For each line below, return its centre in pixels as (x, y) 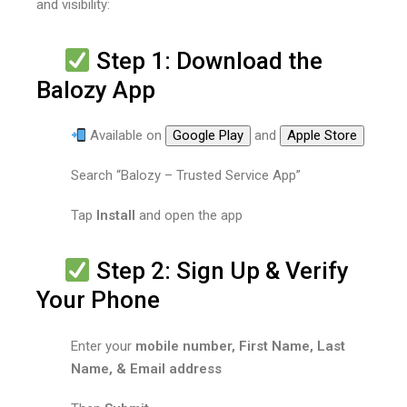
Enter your (103, 346)
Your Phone (98, 300)
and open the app (189, 215)
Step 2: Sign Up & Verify (219, 271)
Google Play (208, 136)
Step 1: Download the (206, 60)
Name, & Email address (146, 368)
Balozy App (96, 89)
